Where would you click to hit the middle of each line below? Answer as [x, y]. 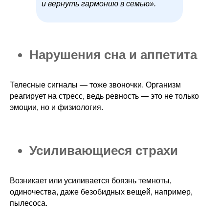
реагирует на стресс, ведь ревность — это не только [104, 96]
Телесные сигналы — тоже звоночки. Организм [95, 85]
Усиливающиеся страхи [104, 151]
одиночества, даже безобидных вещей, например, [101, 192]
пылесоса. [29, 203]
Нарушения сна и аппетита [113, 55]
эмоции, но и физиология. [56, 108]
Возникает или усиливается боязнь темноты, [91, 181]
